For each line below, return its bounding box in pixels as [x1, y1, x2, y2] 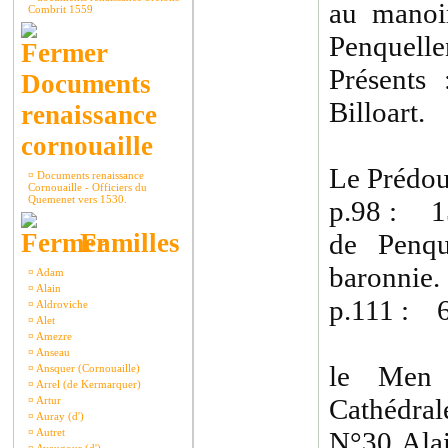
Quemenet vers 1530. [28, 193, 127, 205]
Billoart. [329, 96, 425, 128]
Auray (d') [34, 410, 84, 422]
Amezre [34, 330, 72, 342]
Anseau [34, 346, 70, 358]
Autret [34, 426, 65, 438]
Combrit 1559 [28, 3, 93, 15]
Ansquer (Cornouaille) [34, 362, 140, 374]
